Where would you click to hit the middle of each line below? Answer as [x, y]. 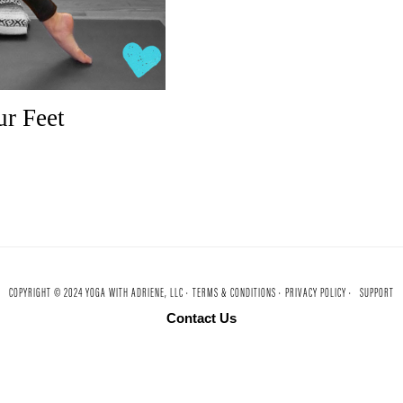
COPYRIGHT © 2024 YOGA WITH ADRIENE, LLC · [99, 294]
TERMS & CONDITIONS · [237, 294]
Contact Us [201, 318]
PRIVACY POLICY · [318, 294]
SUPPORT [377, 294]
